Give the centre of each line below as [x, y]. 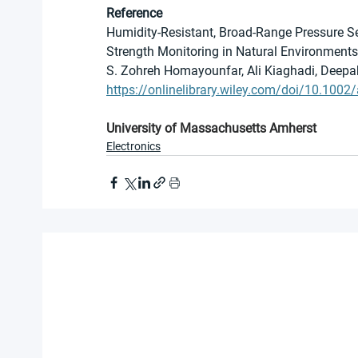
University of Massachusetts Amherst [211, 129]
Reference [134, 14]
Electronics [133, 147]
